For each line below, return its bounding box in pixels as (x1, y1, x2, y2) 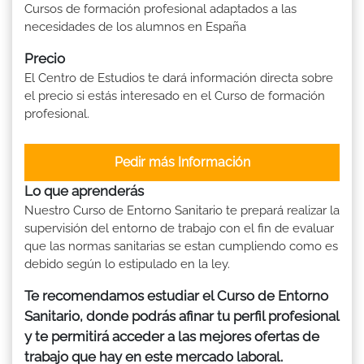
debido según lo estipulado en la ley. (24, 256, 230, 271)
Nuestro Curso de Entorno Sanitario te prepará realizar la (24, 202, 340, 218)
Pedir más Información (114, 154, 250, 170)
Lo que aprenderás (24, 182, 144, 199)
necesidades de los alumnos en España (24, 19, 246, 34)
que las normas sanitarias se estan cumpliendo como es (24, 238, 338, 253)
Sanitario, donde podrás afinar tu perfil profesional (24, 307, 339, 324)
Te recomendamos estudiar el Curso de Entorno (24, 287, 328, 304)
